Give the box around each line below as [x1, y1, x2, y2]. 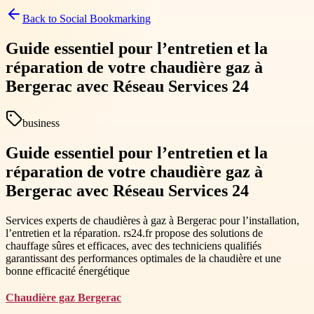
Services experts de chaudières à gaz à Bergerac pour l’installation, [6, 214, 299, 226]
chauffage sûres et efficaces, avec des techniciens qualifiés [6, 239, 261, 252]
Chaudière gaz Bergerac [6, 291, 121, 303]
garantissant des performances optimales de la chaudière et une [6, 252, 281, 264]
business [22, 116, 60, 129]
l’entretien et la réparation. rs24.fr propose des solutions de [6, 226, 263, 239]
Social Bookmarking [60, 13, 151, 25]
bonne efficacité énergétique [6, 264, 130, 277]
